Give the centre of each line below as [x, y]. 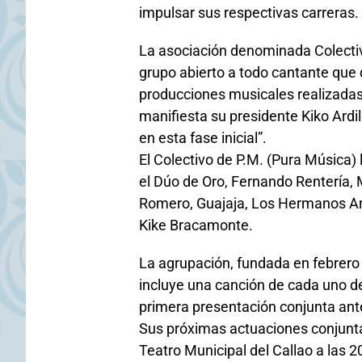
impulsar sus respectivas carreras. [249, 13]
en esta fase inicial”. [203, 138]
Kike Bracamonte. [196, 225]
